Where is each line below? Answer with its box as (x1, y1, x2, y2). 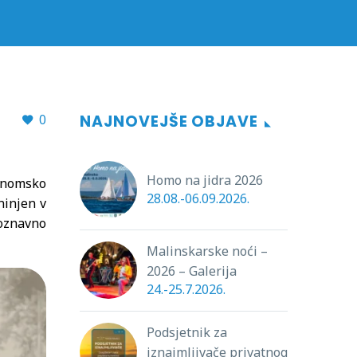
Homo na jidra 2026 (147, 171, 263, 189)
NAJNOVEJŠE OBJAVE (80, 111, 259, 132)
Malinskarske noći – (147, 242, 268, 260)
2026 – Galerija (147, 262, 237, 280)
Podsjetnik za (147, 324, 227, 341)
